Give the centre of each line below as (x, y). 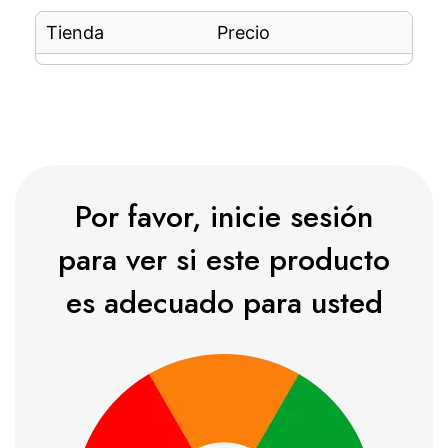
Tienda (75, 32)
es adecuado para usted (224, 302)
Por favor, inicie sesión (224, 216)
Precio (243, 32)
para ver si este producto (224, 259)
